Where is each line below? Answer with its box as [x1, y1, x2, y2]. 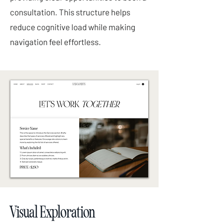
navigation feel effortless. [10, 37, 101, 47]
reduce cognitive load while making [10, 22, 135, 32]
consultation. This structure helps [10, 7, 130, 17]
